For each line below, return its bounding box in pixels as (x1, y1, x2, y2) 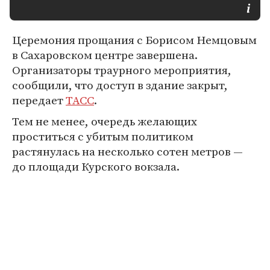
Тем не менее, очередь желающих (12, 113, 197, 129)
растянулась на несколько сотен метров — (12, 143, 243, 159)
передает (12, 92, 66, 108)
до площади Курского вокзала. (12, 159, 180, 174)
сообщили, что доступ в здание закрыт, (12, 77, 228, 93)
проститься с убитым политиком (12, 128, 193, 144)
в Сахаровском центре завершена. (12, 47, 198, 63)
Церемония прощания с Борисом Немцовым (12, 32, 257, 48)
